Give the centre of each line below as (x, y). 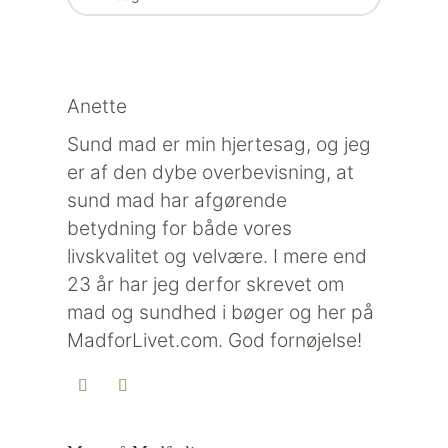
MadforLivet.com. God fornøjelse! (215, 339)
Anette (97, 105)
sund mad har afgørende (177, 199)
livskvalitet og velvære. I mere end (217, 255)
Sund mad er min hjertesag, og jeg (219, 143)
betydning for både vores (180, 227)
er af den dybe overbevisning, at (211, 171)
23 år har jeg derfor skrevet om (206, 283)
